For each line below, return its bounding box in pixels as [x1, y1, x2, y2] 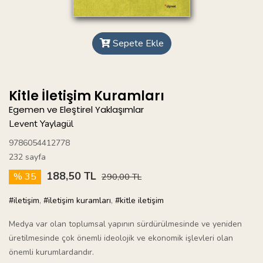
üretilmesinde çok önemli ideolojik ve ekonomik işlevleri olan [9, 232, 233, 244]
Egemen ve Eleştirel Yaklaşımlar [9, 103, 144, 116]
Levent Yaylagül [9, 117, 73, 131]
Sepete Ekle [110, 37, 164, 50]
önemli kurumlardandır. [9, 247, 94, 258]
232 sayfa [9, 151, 46, 163]
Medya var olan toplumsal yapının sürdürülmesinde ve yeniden [9, 218, 242, 230]
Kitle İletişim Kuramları [9, 87, 164, 106]
